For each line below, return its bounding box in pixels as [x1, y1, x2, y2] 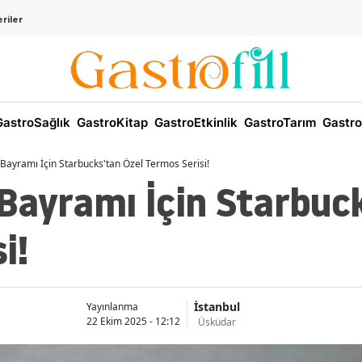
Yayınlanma [86, 299, 138, 314]
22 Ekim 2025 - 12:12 [86, 314, 180, 328]
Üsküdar [198, 315, 236, 330]
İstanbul [194, 299, 240, 315]
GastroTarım [241, 115, 316, 131]
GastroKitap [74, 115, 148, 131]
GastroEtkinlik [151, 115, 238, 131]
